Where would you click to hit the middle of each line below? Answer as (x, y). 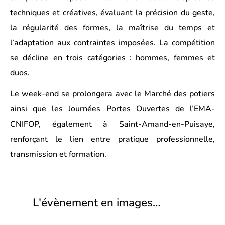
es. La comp (168, 43)
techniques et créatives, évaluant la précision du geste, (113, 13)
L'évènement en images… (97, 203)
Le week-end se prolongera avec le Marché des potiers (113, 94)
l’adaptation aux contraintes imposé (78, 43)
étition (203, 43)
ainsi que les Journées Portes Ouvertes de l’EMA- (113, 109)
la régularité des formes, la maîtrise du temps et (113, 28)
